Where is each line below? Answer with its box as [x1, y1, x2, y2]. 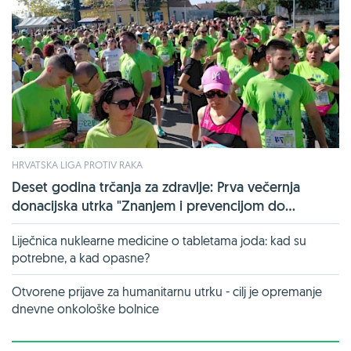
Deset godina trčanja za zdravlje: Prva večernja [12, 177, 300, 196]
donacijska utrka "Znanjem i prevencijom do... [12, 196, 295, 215]
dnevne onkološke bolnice [12, 300, 159, 317]
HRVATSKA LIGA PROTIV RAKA [12, 157, 143, 171]
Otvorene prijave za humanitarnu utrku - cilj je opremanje [12, 283, 322, 299]
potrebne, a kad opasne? [12, 249, 150, 266]
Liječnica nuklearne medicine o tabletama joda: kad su [12, 232, 306, 248]
